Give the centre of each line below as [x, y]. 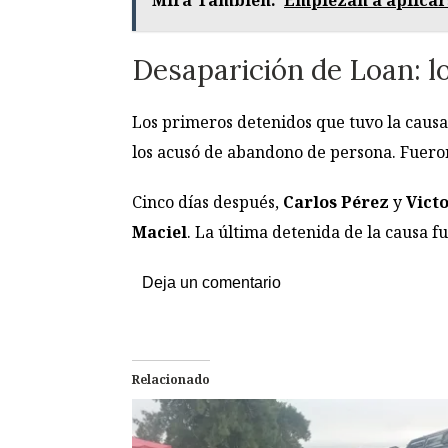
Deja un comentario [211, 282]
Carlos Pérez [336, 201]
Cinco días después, [207, 201]
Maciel [159, 231]
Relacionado [171, 379]
